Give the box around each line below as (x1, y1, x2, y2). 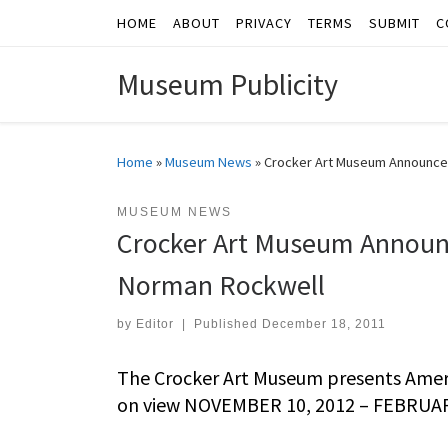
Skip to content (27, 19, 124, 38)
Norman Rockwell (117, 267, 325, 304)
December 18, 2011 (261, 317, 386, 332)
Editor (136, 317, 174, 332)
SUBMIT (369, 14, 420, 32)
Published (193, 317, 262, 332)
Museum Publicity (117, 65, 338, 104)
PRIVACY (236, 14, 292, 32)
